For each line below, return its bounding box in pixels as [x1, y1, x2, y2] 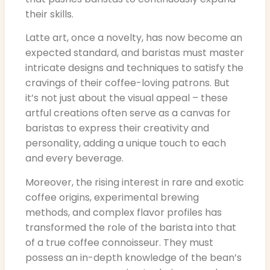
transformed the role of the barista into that [25, 220, 236, 234]
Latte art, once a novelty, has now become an [25, 31, 242, 45]
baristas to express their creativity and [25, 121, 209, 136]
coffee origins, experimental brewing [25, 190, 199, 204]
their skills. [25, 7, 74, 21]
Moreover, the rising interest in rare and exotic [25, 175, 244, 189]
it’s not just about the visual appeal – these [25, 91, 228, 105]
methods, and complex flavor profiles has [25, 205, 222, 219]
